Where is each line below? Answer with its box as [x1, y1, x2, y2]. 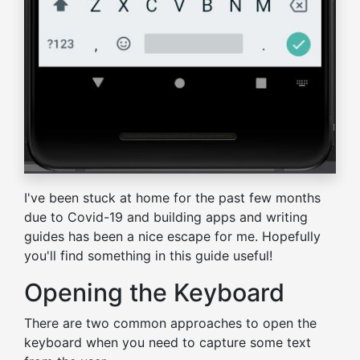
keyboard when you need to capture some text [24, 334, 311, 351]
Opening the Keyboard [24, 278, 284, 308]
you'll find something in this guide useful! [24, 247, 272, 264]
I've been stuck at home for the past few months [24, 190, 321, 207]
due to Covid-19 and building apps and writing [24, 209, 308, 226]
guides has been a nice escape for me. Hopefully [24, 228, 321, 245]
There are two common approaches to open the [24, 315, 317, 332]
